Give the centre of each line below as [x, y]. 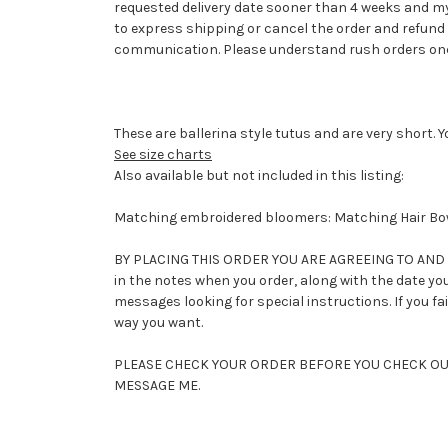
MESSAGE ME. [158, 386]
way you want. [158, 323]
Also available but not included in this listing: [259, 176]
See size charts [163, 155]
